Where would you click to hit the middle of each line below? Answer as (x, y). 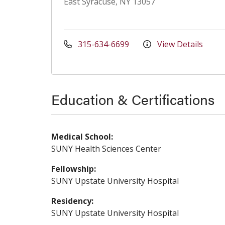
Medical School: (82, 137)
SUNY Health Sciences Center (106, 149)
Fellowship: (74, 169)
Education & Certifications (133, 99)
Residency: (72, 201)
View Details (179, 44)
